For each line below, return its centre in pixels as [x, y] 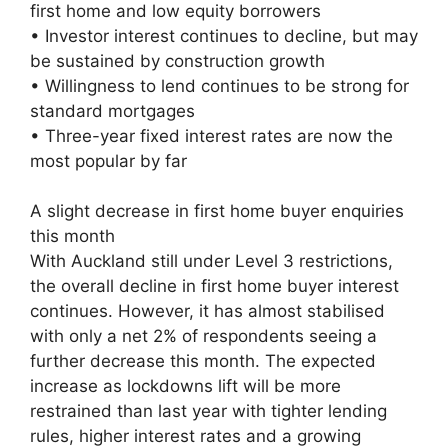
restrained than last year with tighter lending [208, 410]
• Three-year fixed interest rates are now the [211, 135]
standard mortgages [112, 110]
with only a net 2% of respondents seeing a [203, 335]
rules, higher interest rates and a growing [195, 435]
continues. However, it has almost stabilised [207, 310]
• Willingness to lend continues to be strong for [219, 85]
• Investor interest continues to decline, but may [224, 35]
